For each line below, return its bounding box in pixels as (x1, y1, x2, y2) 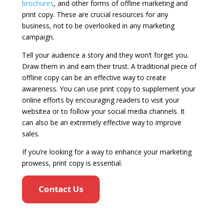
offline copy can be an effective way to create (22, 72, 166, 82)
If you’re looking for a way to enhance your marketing (22, 147, 192, 156)
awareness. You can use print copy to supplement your (22, 84, 196, 93)
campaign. (22, 32, 54, 42)
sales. (22, 129, 40, 138)
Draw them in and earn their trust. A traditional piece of (22, 61, 197, 71)
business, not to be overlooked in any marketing (22, 21, 175, 30)
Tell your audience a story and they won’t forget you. (22, 50, 189, 60)
